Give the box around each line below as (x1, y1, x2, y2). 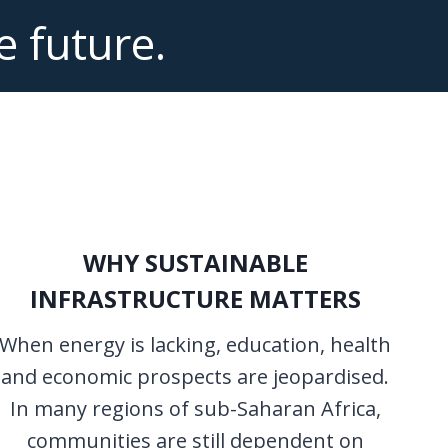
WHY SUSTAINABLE (82, 245, 308, 279)
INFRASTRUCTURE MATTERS (29, 281, 361, 315)
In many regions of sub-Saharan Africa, (9, 394, 381, 422)
